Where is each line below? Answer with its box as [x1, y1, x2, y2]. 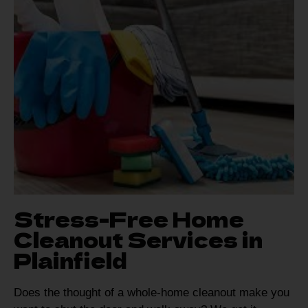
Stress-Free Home [14, 203, 244, 234]
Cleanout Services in [14, 224, 263, 255]
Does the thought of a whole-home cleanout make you [14, 286, 289, 300]
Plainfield [14, 245, 127, 276]
